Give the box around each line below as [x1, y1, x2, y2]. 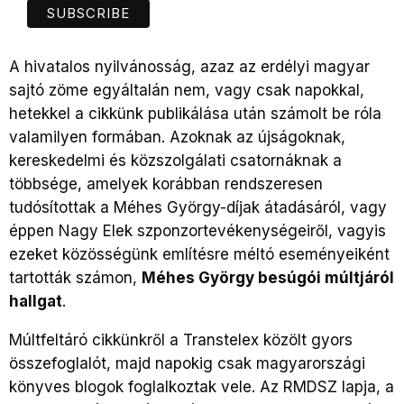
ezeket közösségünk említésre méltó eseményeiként [9, 244, 390, 263]
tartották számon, [9, 268, 142, 287]
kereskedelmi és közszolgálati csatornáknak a [9, 151, 342, 170]
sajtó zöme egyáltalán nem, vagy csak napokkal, [9, 80, 364, 99]
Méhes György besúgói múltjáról [142, 268, 394, 287]
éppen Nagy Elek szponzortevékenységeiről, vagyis [9, 221, 386, 240]
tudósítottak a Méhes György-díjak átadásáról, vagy [9, 197, 387, 216]
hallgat [9, 291, 62, 310]
